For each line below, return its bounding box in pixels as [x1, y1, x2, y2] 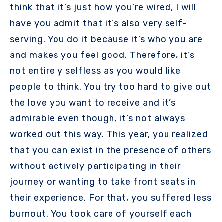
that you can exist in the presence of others [10, 144, 211, 156]
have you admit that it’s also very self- [10, 17, 187, 29]
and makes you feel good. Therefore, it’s [10, 49, 195, 60]
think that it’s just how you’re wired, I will [10, 1, 196, 13]
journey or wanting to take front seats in [10, 176, 196, 187]
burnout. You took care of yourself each [10, 208, 192, 219]
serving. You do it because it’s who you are [10, 33, 203, 45]
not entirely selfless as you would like [10, 65, 181, 76]
